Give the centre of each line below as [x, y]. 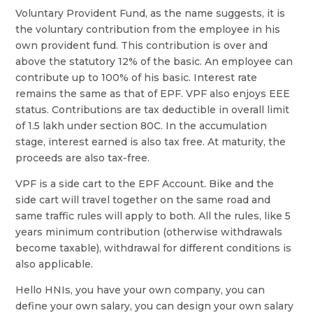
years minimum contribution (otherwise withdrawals [149, 232]
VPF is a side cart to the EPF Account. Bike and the [145, 183]
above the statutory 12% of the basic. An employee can [154, 61]
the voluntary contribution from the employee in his [148, 29]
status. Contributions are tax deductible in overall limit [153, 109]
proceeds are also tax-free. [83, 158]
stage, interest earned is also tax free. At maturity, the [151, 141]
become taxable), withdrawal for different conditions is [154, 248]
